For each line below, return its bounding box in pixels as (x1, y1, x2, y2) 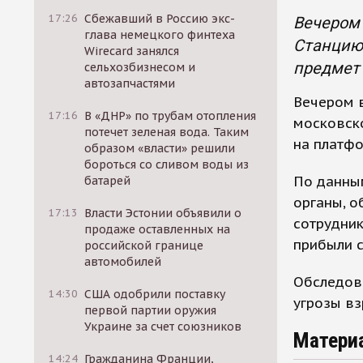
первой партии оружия (84, 303, 217, 318)
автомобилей (84, 254, 162, 269)
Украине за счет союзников (84, 319, 242, 334)
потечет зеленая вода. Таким (84, 125, 250, 139)
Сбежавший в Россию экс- (84, 11, 236, 26)
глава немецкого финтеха (84, 28, 236, 42)
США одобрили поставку (84, 287, 226, 301)
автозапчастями (84, 76, 176, 91)
